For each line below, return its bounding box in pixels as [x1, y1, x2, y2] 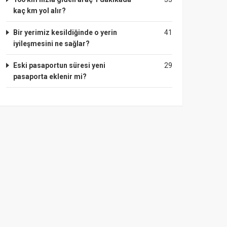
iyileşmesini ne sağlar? [13, 40, 90, 48]
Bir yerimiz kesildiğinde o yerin [13, 28, 117, 36]
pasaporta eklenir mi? [13, 72, 87, 81]
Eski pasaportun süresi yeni [13, 61, 105, 69]
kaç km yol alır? [13, 7, 66, 15]
